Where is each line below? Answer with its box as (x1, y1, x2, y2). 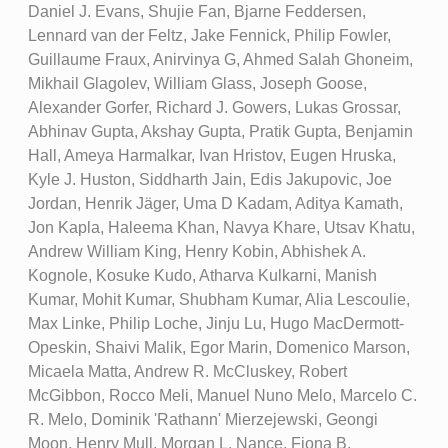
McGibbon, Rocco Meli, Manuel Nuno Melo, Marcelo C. (27, 386, 417, 404)
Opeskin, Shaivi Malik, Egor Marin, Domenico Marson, (27, 338, 410, 356)
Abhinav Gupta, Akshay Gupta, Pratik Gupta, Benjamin (27, 122, 413, 140)
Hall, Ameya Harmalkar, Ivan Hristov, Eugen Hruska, (27, 146, 396, 164)
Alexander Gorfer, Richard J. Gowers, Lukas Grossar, (27, 98, 401, 116)
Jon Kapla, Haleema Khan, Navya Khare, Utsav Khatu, (27, 218, 415, 236)
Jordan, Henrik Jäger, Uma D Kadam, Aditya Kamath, (27, 194, 403, 212)
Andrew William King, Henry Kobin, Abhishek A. (27, 242, 366, 260)
